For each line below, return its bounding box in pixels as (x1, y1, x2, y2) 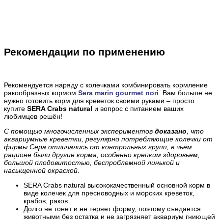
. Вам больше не (159, 89, 212, 97)
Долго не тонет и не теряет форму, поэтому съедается (24, 205, 201, 213)
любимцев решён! (4, 112, 62, 121)
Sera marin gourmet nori (78, 89, 159, 97)
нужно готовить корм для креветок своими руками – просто (4, 97, 194, 105)
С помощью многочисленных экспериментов (4, 127, 155, 136)
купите (4, 105, 27, 113)
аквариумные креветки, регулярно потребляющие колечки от (4, 135, 213, 143)
